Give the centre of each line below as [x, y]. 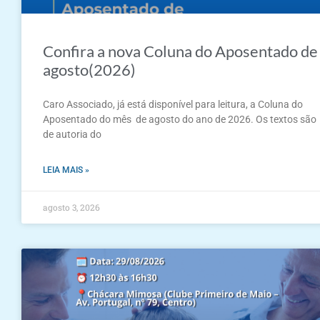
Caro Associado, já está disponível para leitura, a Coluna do [173, 104]
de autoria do [72, 134]
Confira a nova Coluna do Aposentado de [180, 51]
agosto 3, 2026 [71, 207]
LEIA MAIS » [66, 170]
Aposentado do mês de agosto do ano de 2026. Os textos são [180, 119]
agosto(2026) [89, 69]
